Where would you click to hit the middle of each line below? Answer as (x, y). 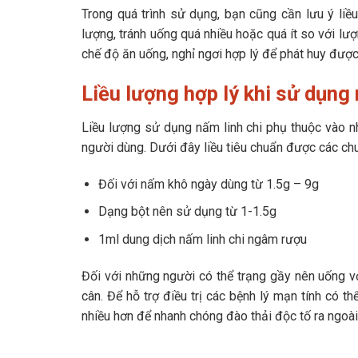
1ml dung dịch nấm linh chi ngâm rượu (202, 239)
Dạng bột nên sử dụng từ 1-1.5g (187, 212)
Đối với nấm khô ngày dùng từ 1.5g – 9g (208, 184)
